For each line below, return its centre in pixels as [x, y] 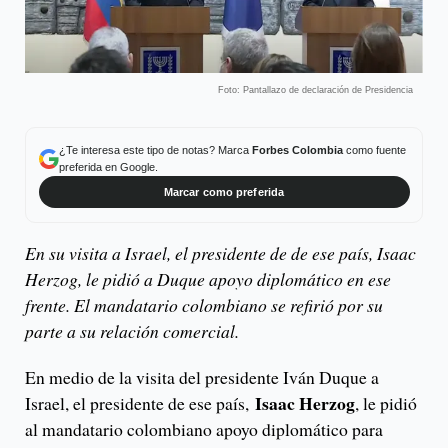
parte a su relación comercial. [132, 331]
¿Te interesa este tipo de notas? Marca [155, 149]
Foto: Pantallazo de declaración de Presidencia [315, 89]
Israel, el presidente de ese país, [140, 403]
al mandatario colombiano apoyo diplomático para [204, 429]
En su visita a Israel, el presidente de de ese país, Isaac [220, 253]
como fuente [374, 149]
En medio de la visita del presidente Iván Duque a [202, 377]
